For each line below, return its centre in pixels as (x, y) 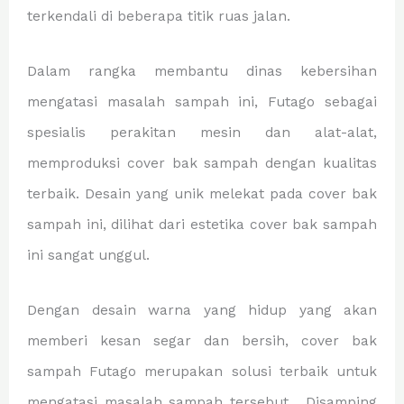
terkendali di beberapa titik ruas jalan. (159, 16)
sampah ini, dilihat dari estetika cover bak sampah (202, 224)
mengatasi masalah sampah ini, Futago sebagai (202, 101)
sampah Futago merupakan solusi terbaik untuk (202, 371)
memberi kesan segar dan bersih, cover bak (202, 340)
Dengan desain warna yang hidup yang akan (202, 310)
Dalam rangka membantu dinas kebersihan (202, 71)
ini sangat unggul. (88, 255)
